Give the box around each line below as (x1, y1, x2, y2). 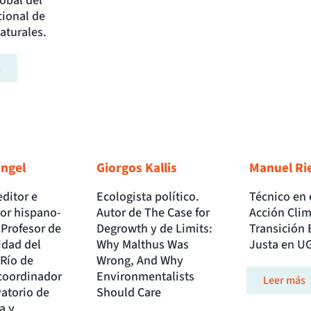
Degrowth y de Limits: (96, 220, 213, 238)
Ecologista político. (96, 188, 200, 206)
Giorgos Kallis (96, 158, 178, 178)
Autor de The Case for (96, 204, 210, 222)
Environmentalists (96, 268, 195, 286)
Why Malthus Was (96, 236, 190, 254)
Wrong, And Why (96, 252, 184, 270)
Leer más (262, 273, 305, 289)
